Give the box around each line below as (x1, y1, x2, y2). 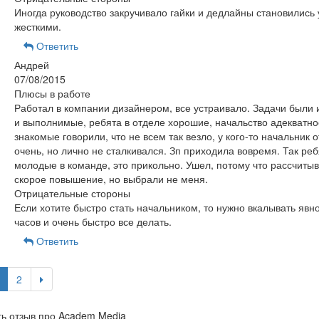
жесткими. (14, 19, 61, 33)
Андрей (14, 58, 49, 72)
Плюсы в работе (14, 86, 90, 100)
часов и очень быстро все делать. (14, 214, 172, 229)
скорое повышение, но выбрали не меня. (14, 172, 208, 186)
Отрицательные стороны (14, 186, 130, 200)
